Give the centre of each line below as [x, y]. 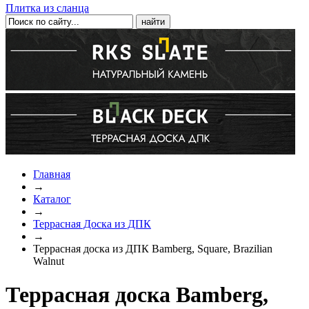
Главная [52, 174]
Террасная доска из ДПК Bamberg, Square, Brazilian [153, 249]
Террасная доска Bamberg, [137, 295]
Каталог [52, 199]
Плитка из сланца [47, 8]
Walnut [49, 261]
